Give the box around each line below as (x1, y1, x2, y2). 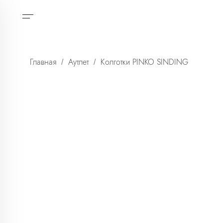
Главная (30, 56, 56, 68)
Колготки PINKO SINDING (101, 56, 188, 68)
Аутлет (68, 56, 89, 68)
